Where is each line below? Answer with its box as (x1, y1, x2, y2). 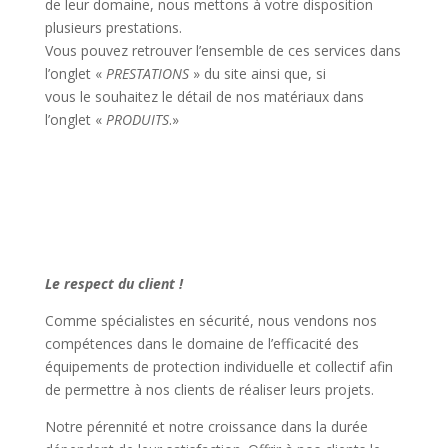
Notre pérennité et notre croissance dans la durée (44, 417, 368, 436)
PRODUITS (105, 110, 169, 129)
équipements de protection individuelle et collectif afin (44, 357, 393, 376)
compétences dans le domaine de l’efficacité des (44, 334, 359, 353)
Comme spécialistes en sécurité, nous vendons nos (44, 311, 377, 330)
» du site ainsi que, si (188, 64, 326, 83)
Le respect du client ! (44, 274, 183, 293)
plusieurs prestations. (44, 18, 182, 37)
